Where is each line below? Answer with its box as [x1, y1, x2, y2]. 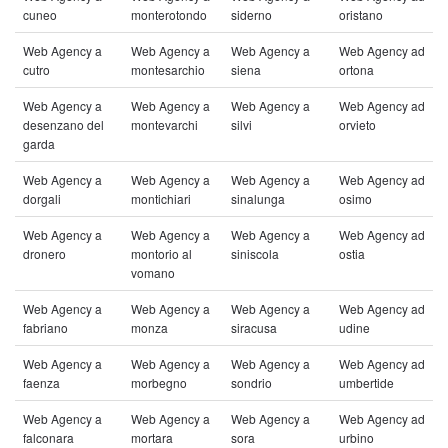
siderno [231, 6, 272, 23]
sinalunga [231, 190, 285, 207]
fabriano [23, 319, 68, 336]
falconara [23, 429, 74, 446]
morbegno [131, 374, 187, 391]
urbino [339, 429, 374, 446]
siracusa [231, 319, 277, 336]
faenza [23, 374, 60, 391]
